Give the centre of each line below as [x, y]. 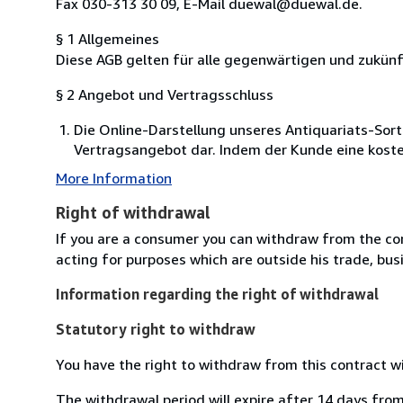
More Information [114, 178]
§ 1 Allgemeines [107, 38]
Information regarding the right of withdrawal [217, 294]
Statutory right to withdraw [156, 329]
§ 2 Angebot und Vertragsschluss [165, 94]
